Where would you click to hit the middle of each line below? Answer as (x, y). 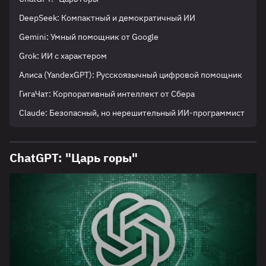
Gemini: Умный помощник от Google (89, 37)
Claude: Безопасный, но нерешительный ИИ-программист (132, 113)
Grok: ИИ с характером (63, 56)
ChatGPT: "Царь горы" (74, 158)
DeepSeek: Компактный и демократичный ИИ (107, 18)
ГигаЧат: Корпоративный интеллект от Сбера (107, 94)
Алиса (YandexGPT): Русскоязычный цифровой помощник (131, 75)
